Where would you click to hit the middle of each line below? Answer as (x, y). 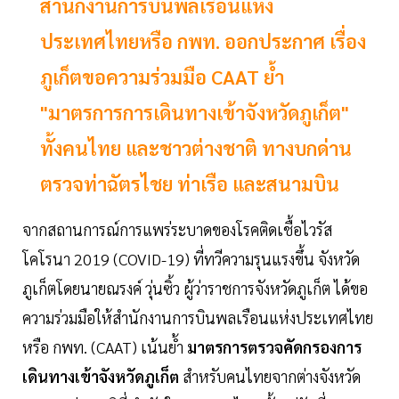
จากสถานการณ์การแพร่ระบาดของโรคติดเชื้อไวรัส (177, 230)
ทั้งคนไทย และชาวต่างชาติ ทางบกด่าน (196, 148)
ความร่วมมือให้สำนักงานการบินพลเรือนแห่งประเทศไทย (198, 318)
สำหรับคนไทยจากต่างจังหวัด (270, 377)
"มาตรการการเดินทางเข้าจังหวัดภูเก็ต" (195, 113)
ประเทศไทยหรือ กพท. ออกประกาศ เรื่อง (203, 41)
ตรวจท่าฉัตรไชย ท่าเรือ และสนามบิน (190, 184)
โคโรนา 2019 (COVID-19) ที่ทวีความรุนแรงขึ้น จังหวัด (191, 259)
